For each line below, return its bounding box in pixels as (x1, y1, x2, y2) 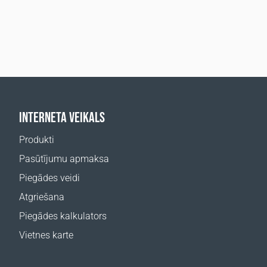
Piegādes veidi (19, 172, 80, 184)
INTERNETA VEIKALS (19, 109, 105, 125)
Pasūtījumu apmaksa (19, 153, 109, 164)
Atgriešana (19, 191, 64, 203)
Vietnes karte (19, 229, 73, 241)
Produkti (19, 134, 54, 145)
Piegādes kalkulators (19, 210, 107, 222)
